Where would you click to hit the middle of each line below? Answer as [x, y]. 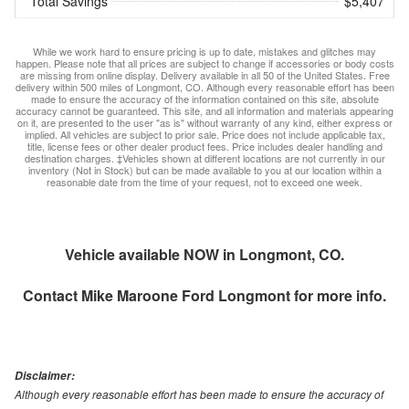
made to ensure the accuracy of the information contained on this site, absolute [204, 99]
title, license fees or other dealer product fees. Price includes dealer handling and [204, 147]
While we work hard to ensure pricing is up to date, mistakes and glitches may [204, 52]
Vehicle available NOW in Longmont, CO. [204, 255]
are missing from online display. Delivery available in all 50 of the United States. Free [204, 75]
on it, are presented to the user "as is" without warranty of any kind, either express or [204, 123]
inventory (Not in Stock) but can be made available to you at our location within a [204, 170]
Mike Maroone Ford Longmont [186, 296]
